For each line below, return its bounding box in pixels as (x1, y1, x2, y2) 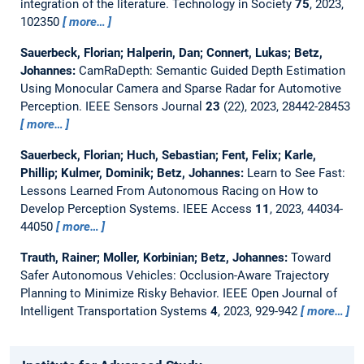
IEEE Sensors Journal (84, 98, 206, 114)
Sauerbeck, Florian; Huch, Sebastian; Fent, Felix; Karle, (19, 147, 316, 162)
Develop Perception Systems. (19, 201, 183, 216)
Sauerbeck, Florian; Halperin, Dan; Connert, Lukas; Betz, (19, 45, 323, 60)
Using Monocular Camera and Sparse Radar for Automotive (19, 80, 341, 96)
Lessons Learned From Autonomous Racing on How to (19, 183, 318, 198)
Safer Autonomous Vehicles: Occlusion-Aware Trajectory (19, 267, 329, 283)
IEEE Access (182, 201, 255, 216)
